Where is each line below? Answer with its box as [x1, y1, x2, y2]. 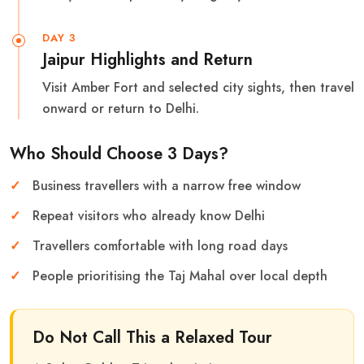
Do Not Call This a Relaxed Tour [32, 325, 272, 349]
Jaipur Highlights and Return [42, 47, 253, 71]
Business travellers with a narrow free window [32, 175, 301, 195]
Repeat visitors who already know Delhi [32, 206, 265, 225]
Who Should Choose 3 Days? [10, 141, 228, 166]
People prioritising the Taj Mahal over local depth [32, 266, 327, 285]
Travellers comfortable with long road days [32, 236, 288, 255]
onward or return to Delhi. [42, 98, 199, 118]
